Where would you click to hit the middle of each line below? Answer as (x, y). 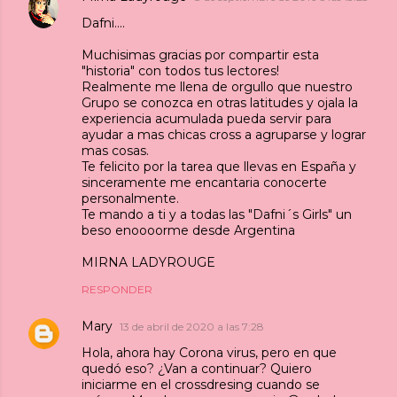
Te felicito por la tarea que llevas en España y (219, 166)
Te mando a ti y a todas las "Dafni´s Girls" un (217, 214)
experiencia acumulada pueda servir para (206, 118)
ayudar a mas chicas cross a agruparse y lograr (224, 134)
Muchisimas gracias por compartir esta (200, 54)
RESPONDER (117, 289)
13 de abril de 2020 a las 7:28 (192, 326)
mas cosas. (115, 150)
